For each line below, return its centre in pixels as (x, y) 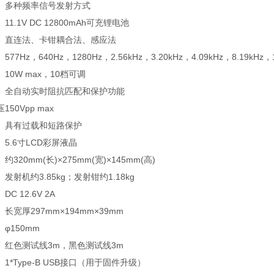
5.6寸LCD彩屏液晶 (41, 143)
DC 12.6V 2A (30, 194)
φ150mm (22, 228)
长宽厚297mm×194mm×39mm (64, 211)
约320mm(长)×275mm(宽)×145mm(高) (80, 160)
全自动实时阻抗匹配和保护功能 (65, 91)
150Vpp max (29, 108)
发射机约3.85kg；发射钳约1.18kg (70, 177)
